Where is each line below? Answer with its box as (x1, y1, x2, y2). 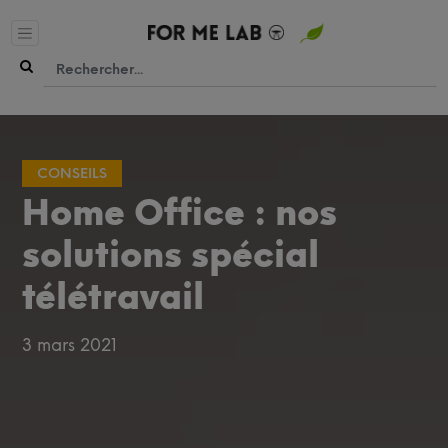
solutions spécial (22, 233, 320, 276)
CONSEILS (37, 164, 108, 182)
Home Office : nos (22, 191, 338, 234)
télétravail (22, 275, 205, 318)
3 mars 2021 (22, 334, 118, 355)
